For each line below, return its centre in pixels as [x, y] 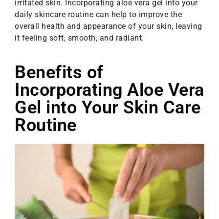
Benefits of [59, 72]
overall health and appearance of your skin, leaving [109, 26]
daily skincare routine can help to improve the [98, 14]
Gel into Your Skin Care [108, 107]
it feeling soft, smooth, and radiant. [79, 38]
